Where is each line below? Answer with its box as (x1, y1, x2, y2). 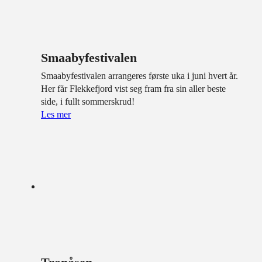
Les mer (41, 109, 71, 120)
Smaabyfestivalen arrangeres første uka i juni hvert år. (41, 71, 238, 81)
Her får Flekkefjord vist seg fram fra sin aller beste (41, 84, 226, 94)
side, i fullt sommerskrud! (41, 96, 135, 107)
